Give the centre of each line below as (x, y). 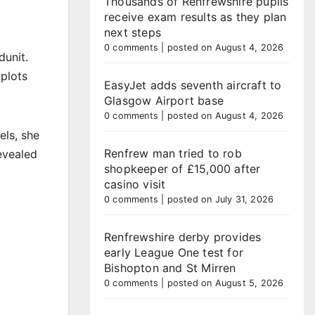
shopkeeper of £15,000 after (182, 169)
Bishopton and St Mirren (170, 268)
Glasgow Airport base (164, 101)
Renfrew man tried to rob (173, 153)
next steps (133, 32)
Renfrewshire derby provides (183, 237)
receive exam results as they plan (195, 17)
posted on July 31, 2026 (220, 199)
